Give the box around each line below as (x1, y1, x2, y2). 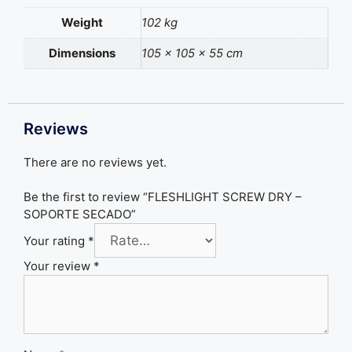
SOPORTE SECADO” (24, 207, 136, 222)
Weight (61, 14, 103, 30)
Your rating (24, 233, 88, 249)
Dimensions (49, 45, 115, 60)
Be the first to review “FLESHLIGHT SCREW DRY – (24, 189, 302, 205)
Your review (24, 258, 93, 274)
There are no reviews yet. (24, 154, 167, 170)
